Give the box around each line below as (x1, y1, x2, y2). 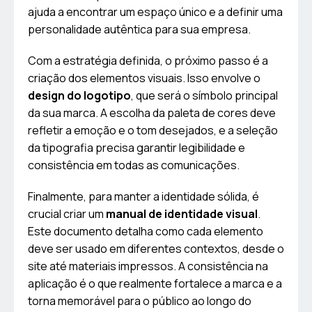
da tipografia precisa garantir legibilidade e (28, 140, 245, 156)
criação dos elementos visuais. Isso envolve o (28, 70, 260, 86)
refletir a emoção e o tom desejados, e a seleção (28, 123, 278, 139)
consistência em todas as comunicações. (28, 157, 240, 173)
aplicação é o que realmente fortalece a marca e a (28, 276, 282, 292)
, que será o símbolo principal (131, 88, 278, 104)
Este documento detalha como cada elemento (28, 224, 263, 240)
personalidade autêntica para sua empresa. (28, 22, 251, 38)
